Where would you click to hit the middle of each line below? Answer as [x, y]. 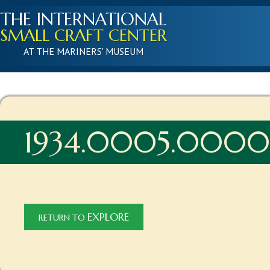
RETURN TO [63, 218]
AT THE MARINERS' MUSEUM [83, 51]
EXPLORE [108, 217]
